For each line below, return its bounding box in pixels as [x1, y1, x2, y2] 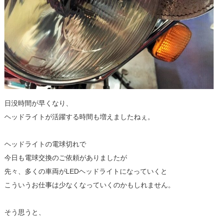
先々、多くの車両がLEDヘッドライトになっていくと [4, 167, 167, 175]
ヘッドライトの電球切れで [4, 140, 86, 148]
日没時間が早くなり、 [4, 99, 73, 107]
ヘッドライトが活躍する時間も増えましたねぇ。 [4, 112, 154, 121]
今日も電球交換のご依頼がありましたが [4, 153, 127, 162]
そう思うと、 [4, 208, 45, 216]
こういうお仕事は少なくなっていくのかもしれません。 [4, 181, 175, 189]
